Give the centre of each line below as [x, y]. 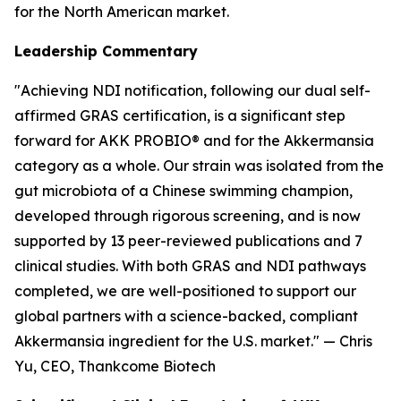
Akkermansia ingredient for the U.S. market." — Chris [193, 341]
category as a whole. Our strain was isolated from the [199, 166]
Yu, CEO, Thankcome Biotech [115, 366]
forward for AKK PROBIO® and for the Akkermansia [194, 141]
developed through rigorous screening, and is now [188, 216]
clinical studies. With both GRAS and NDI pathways [190, 266]
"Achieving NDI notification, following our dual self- [192, 90]
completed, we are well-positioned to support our [185, 291]
